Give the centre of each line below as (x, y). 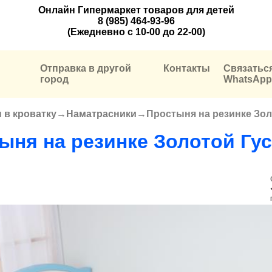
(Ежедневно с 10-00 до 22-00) (136, 32)
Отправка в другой (86, 68)
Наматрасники (101, 114)
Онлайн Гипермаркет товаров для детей (136, 10)
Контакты (186, 68)
